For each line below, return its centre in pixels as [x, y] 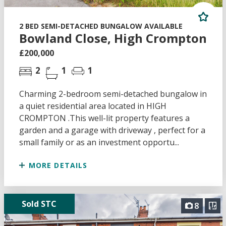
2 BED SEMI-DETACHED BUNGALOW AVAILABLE [101, 26]
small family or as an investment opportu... [99, 142]
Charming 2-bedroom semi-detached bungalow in [113, 94]
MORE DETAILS [57, 165]
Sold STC [39, 204]
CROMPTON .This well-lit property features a [104, 118]
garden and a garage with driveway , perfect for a [112, 130]
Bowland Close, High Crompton [113, 38]
